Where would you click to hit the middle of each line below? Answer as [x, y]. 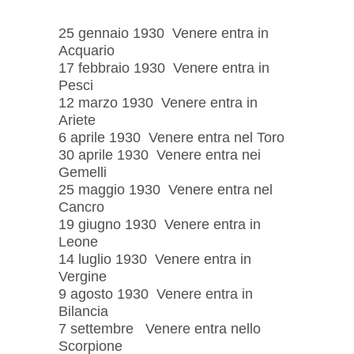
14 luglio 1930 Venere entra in [155, 259]
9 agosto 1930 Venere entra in [156, 294]
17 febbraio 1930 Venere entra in [164, 68]
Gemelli [83, 172]
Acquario [87, 50]
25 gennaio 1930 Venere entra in [164, 33]
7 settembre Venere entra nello [160, 328]
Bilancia [83, 311]
